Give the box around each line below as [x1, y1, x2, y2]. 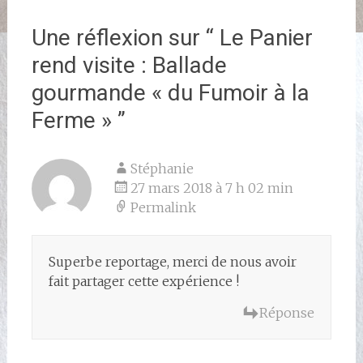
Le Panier [219, 23, 313, 51]
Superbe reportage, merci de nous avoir [48, 253, 297, 270]
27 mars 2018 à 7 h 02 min [130, 179, 293, 196]
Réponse [259, 304, 315, 321]
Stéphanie [130, 160, 194, 177]
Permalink [130, 199, 196, 216]
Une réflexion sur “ [31, 23, 220, 51]
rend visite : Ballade [31, 51, 227, 79]
